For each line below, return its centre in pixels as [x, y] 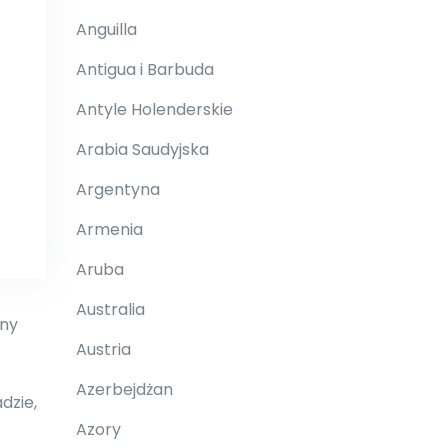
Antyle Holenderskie [154, 109]
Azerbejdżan [124, 389]
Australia [110, 309]
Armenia [109, 229]
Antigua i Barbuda [145, 69]
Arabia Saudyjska [142, 149]
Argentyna [118, 189]
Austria [103, 349]
